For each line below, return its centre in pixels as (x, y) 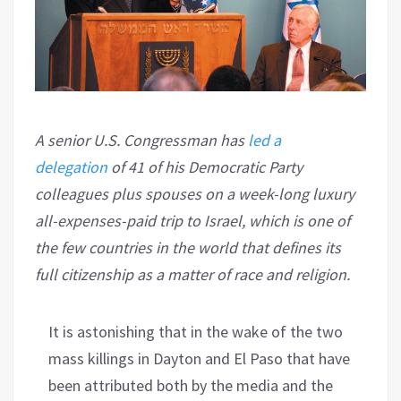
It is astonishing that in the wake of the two (196, 331)
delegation (71, 166)
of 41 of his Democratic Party (205, 166)
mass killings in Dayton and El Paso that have (199, 358)
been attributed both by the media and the (191, 385)
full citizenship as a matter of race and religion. (194, 274)
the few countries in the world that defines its (188, 247)
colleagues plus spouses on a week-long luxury (195, 193)
